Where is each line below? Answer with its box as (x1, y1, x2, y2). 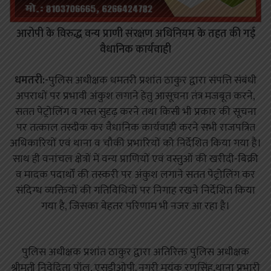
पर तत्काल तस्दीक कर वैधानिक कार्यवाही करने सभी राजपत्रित (16, 119, 255, 137)
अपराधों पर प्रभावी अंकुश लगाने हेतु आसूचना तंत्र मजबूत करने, (16, 87, 255, 106)
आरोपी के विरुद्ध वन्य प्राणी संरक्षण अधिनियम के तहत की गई (16, 25, 255, 44)
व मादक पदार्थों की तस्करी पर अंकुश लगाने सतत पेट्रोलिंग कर (16, 166, 255, 184)
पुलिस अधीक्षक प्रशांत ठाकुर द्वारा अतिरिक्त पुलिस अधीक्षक (22, 243, 249, 262)
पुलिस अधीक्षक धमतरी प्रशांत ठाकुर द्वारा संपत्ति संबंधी (48, 71, 256, 90)
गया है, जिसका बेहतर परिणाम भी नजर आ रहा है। (41, 197, 230, 216)
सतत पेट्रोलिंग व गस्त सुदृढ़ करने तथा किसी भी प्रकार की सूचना (15, 103, 256, 122)
